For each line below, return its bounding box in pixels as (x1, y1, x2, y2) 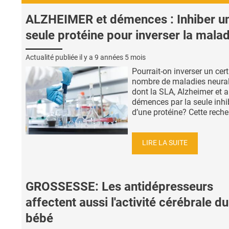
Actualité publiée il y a (26, 53, 95, 61)
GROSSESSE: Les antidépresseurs (26, 179, 213, 194)
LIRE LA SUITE (142, 139, 188, 148)
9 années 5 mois (95, 53, 146, 61)
